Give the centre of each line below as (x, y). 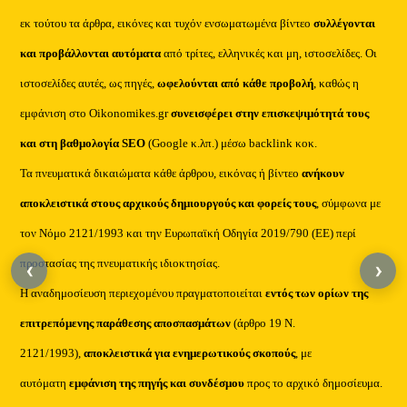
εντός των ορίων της (317, 293)
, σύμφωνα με (349, 203)
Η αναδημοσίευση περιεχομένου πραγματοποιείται (143, 293)
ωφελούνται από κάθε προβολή (236, 84)
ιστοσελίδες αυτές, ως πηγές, (89, 84)
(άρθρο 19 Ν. (263, 323)
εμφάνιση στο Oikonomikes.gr (94, 114)
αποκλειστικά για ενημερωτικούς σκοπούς (189, 353)
